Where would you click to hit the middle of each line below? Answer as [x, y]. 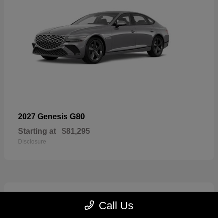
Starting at [37, 131]
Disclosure [32, 142]
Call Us [116, 206]
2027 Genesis [44, 117]
